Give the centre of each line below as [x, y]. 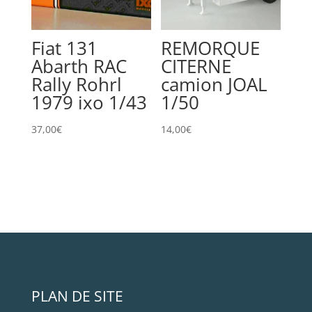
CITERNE [196, 67]
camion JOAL [214, 85]
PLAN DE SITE [77, 296]
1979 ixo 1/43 [89, 103]
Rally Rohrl [76, 85]
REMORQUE [211, 48]
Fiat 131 [64, 48]
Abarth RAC [79, 67]
